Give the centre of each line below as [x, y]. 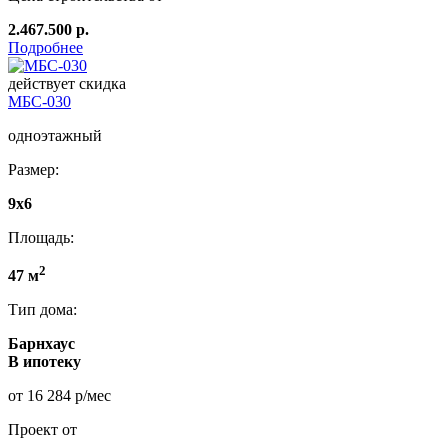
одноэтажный [55, 135]
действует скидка [67, 83]
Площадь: [41, 237]
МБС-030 [39, 101]
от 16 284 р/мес [59, 396]
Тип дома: [42, 310]
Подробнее [45, 47]
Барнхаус [41, 344]
